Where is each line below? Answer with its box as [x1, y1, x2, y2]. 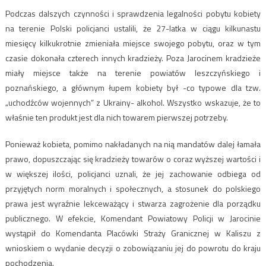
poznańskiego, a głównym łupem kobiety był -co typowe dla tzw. [5, 81, 261, 94]
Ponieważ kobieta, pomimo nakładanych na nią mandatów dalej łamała [5, 138, 261, 151]
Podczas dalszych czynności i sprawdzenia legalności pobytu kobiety [5, 7, 261, 20]
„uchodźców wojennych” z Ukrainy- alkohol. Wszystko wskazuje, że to [5, 96, 261, 109]
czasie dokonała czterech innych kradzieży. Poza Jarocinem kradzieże [5, 52, 261, 65]
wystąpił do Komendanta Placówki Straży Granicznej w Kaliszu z [5, 227, 261, 240]
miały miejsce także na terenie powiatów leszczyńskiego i [5, 66, 261, 80]
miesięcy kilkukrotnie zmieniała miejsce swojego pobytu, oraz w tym [5, 37, 261, 50]
